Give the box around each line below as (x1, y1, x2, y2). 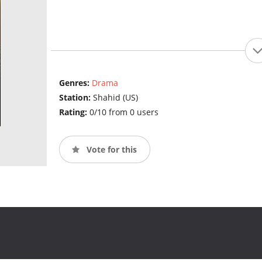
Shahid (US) (92, 92, 138, 104)
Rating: (58, 106, 89, 118)
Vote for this (84, 143, 137, 155)
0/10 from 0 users (89, 106, 158, 118)
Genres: (58, 77, 92, 89)
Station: (58, 92, 93, 104)
